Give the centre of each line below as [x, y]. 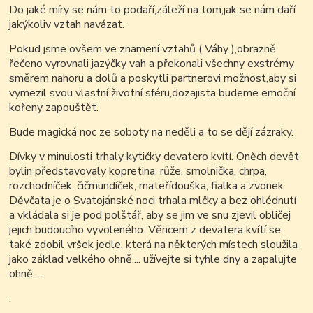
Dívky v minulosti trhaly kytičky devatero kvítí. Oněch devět [154, 157]
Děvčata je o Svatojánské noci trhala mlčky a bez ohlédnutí [153, 201]
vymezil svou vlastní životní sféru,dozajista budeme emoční [153, 93]
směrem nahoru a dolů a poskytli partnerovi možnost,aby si [153, 79]
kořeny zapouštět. [54, 108]
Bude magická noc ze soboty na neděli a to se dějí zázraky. [152, 132]
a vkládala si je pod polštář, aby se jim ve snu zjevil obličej [150, 216]
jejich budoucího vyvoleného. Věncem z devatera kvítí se [145, 230]
